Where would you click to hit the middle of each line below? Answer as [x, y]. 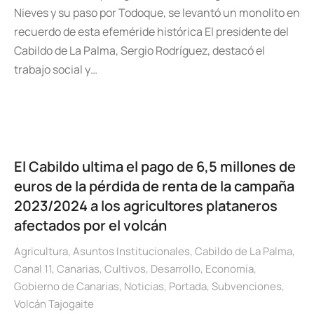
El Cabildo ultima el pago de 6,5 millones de [155, 166]
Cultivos [125, 269]
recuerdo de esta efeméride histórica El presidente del [151, 32]
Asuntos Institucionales [131, 251]
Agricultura [41, 251]
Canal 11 [33, 269]
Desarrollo [176, 269]
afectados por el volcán [90, 225]
